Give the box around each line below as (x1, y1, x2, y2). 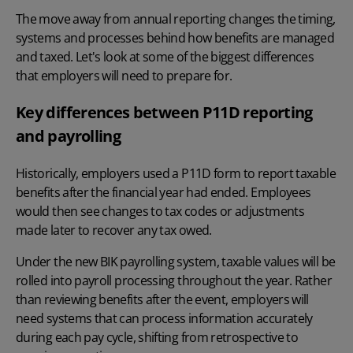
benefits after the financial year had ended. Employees (16, 184, 311, 202)
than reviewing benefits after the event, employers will (16, 291, 309, 309)
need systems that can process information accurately (16, 310, 313, 328)
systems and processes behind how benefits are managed (16, 29, 335, 47)
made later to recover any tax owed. (16, 221, 212, 240)
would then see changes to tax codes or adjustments (16, 203, 304, 221)
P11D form (181, 165, 241, 183)
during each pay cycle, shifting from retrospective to (16, 329, 299, 347)
